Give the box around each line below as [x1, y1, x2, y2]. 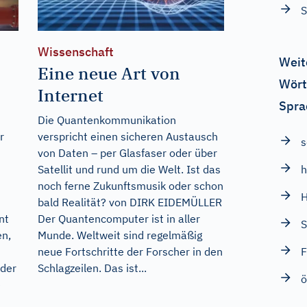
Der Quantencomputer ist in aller [37, 211, 200, 225]
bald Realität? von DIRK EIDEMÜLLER [37, 195, 222, 209]
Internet [37, 84, 103, 106]
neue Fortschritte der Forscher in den [37, 244, 223, 258]
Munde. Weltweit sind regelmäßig [37, 228, 202, 242]
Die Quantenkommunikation [37, 112, 176, 127]
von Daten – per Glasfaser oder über [37, 145, 217, 160]
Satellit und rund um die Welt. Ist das [37, 162, 221, 176]
